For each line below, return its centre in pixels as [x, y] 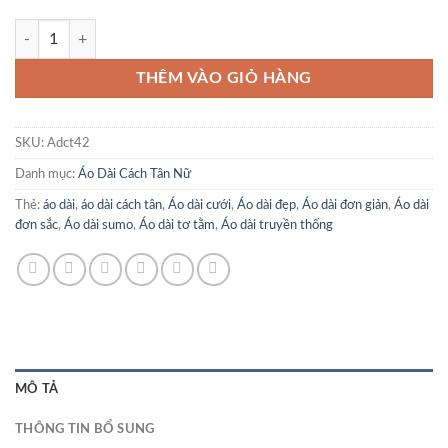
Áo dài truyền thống [277, 225]
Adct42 [68, 143]
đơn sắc [36, 225]
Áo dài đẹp [266, 205]
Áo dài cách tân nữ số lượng [99, 30]
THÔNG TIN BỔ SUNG [85, 429]
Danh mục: [46, 174]
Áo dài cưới [199, 205]
